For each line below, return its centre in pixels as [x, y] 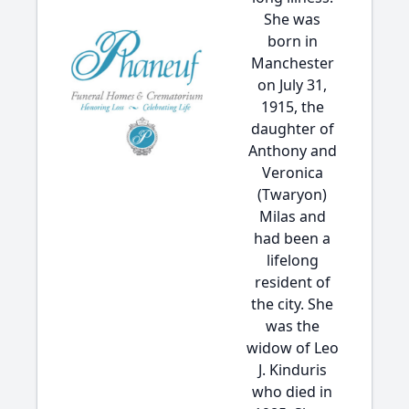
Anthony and [292, 151]
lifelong [292, 260]
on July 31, [292, 85]
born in [292, 41]
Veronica [292, 173]
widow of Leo [292, 348]
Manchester [292, 63]
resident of [292, 282]
